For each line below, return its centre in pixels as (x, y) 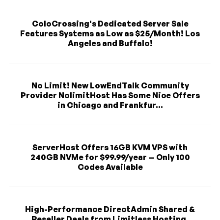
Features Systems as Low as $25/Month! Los (110, 34)
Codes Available (110, 167)
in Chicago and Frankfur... (110, 105)
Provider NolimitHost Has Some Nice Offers (110, 96)
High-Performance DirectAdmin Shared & (110, 209)
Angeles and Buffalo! (110, 43)
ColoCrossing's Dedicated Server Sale (110, 24)
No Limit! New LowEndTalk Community (110, 86)
